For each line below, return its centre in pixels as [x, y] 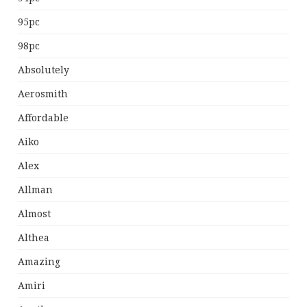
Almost [35, 214]
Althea [34, 238]
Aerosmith [43, 94]
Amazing [39, 262]
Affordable [44, 118]
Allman [36, 190]
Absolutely [44, 70]
